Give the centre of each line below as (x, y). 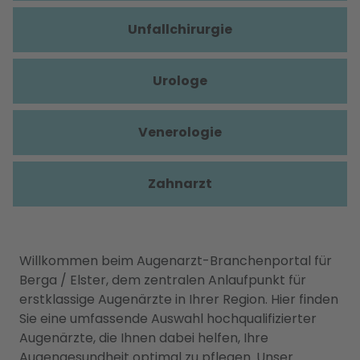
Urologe (180, 81)
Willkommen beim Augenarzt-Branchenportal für (176, 261)
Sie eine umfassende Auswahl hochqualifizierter (168, 319)
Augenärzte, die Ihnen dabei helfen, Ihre (144, 338)
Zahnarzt (180, 184)
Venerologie (180, 132)
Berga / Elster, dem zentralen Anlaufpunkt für (163, 280)
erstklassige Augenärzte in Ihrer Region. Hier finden (179, 299)
